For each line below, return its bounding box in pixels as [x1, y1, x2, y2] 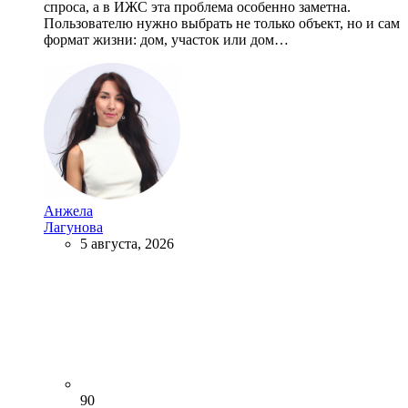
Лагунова [44, 219, 103, 235]
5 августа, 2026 [80, 235, 174, 251]
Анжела [44, 202, 93, 219]
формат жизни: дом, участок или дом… [44, 31, 289, 47]
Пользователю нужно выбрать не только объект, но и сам [44, 15, 400, 31]
